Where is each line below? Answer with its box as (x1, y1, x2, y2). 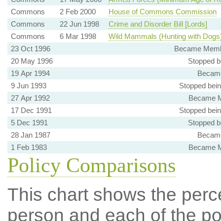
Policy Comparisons (7, 154, 176, 177)
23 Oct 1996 (10, 44, 50, 53)
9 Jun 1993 (10, 81, 46, 90)
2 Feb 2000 (59, 7, 96, 16)
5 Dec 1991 (10, 118, 48, 127)
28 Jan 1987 (10, 131, 50, 140)
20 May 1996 (10, 57, 53, 66)
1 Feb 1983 (10, 143, 47, 152)
